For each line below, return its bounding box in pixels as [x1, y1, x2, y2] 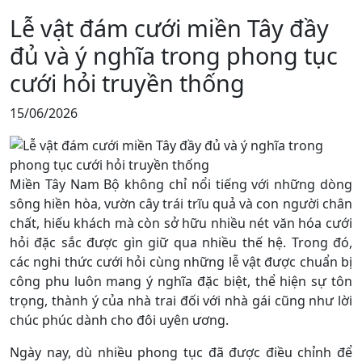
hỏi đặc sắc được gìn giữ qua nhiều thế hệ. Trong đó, [10, 233, 352, 251]
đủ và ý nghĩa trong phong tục [10, 39, 338, 71]
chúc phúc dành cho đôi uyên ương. [10, 310, 229, 329]
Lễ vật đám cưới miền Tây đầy [10, 11, 329, 44]
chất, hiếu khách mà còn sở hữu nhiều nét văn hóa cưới [10, 213, 352, 232]
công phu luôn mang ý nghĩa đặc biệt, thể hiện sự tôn [10, 271, 352, 290]
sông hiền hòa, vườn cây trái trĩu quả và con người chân [10, 194, 352, 213]
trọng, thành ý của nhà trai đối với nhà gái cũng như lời [10, 291, 352, 309]
